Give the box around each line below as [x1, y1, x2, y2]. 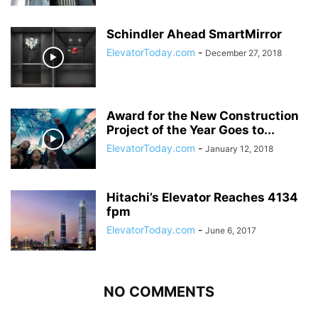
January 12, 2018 [205, 143, 273, 155]
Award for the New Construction [106, 109, 299, 124]
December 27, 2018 [205, 48, 282, 59]
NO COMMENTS [104, 283, 214, 301]
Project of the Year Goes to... [106, 123, 275, 138]
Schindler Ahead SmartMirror [106, 27, 282, 42]
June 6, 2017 [205, 225, 256, 236]
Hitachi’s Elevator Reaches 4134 [106, 190, 298, 205]
